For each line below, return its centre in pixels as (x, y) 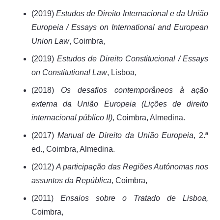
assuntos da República (71, 180)
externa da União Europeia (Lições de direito (120, 104)
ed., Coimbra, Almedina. (73, 149)
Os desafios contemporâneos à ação (135, 90)
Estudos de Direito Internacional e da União (132, 13)
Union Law (50, 41)
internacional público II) (72, 117)
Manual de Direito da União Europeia (125, 135)
